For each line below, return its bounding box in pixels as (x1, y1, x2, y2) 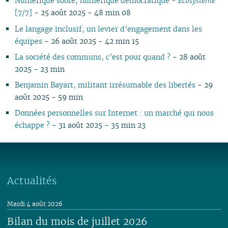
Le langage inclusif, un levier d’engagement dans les (14, 23, 202, 34)
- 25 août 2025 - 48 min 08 (32, 8, 131, 18)
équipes (14, 36, 44, 46)
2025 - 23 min (14, 64, 65, 74)
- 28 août (170, 51, 206, 62)
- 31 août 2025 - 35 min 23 (51, 120, 146, 130)
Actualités (7, 174, 57, 187)
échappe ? (14, 120, 52, 130)
